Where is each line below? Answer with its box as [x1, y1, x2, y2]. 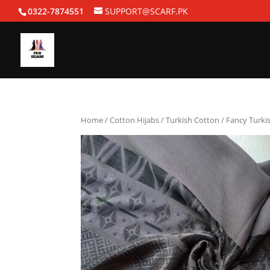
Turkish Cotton [166, 115, 220, 125]
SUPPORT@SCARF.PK [105, 5, 188, 17]
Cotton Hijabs [110, 115, 160, 125]
